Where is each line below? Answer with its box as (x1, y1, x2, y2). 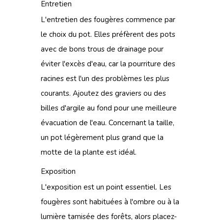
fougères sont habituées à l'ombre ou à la (41, 197, 179, 207)
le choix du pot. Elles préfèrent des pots (41, 29, 175, 39)
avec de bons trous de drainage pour (41, 44, 164, 54)
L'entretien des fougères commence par (41, 15, 175, 25)
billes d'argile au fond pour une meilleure (41, 103, 177, 113)
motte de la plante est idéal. (41, 147, 137, 157)
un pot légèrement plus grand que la (41, 133, 164, 142)
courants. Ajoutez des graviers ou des (41, 88, 166, 98)
